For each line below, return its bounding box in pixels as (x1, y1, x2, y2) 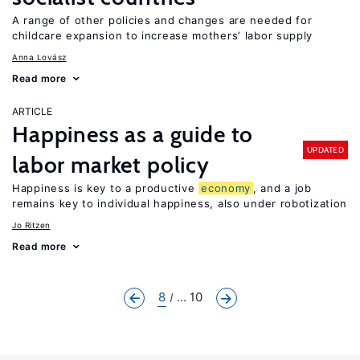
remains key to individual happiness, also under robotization (12, 197, 348, 210)
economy (201, 182, 252, 194)
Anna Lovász (12, 52, 67, 62)
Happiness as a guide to (12, 121, 254, 148)
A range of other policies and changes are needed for (12, 14, 313, 27)
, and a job (253, 182, 312, 194)
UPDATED (306, 144, 344, 155)
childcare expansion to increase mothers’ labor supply (12, 29, 313, 42)
